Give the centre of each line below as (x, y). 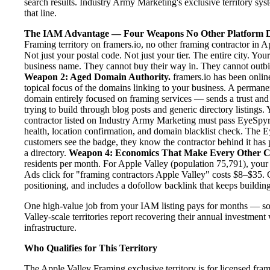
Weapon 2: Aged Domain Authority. (97, 77)
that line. (40, 13)
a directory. (46, 152)
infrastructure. (50, 227)
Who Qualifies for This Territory (91, 248)
